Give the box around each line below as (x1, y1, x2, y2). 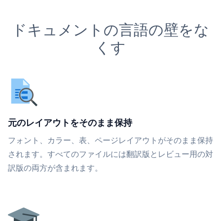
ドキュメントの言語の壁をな (12, 19, 209, 39)
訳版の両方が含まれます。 (8, 162, 103, 173)
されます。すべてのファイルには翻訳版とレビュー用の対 (8, 148, 213, 159)
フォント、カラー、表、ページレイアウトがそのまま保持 (8, 135, 213, 146)
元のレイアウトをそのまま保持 (8, 116, 132, 128)
